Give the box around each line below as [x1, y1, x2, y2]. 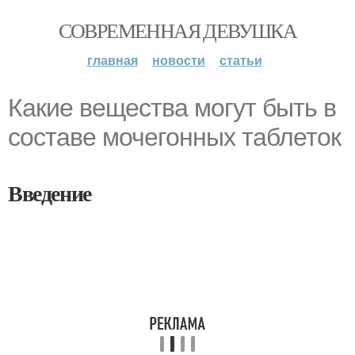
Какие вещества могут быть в [8, 94, 336, 122]
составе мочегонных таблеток [8, 123, 341, 151]
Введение [8, 177, 91, 209]
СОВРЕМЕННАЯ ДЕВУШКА [58, 17, 297, 44]
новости [151, 51, 205, 69]
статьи [219, 51, 262, 69]
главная [86, 51, 138, 69]
